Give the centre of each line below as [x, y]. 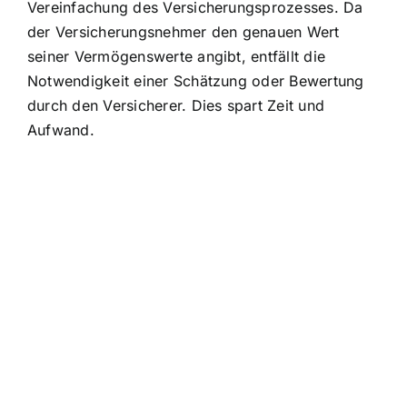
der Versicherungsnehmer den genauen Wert [184, 32]
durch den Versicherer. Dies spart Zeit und [176, 106]
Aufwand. [61, 130]
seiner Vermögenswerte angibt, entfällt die [177, 57]
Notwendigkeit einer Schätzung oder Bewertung [196, 81]
